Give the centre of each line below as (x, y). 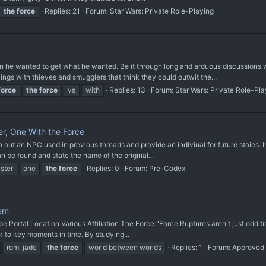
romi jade (22, 248)
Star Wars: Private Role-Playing (162, 11)
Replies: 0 (103, 169)
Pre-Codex (167, 169)
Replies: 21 (62, 11)
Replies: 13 (127, 90)
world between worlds (125, 248)
